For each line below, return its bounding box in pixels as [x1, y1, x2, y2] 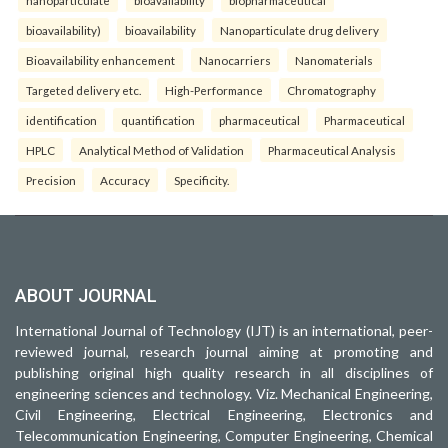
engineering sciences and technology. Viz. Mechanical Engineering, [15, 384, 433, 402]
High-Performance [165, 82, 263, 97]
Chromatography [287, 82, 376, 97]
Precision [26, 172, 76, 187]
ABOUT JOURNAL [15, 284, 157, 306]
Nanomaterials [295, 52, 373, 67]
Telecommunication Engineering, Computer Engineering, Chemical [15, 426, 433, 444]
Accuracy [100, 172, 150, 187]
